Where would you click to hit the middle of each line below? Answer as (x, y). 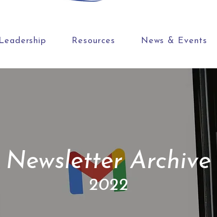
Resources (93, 41)
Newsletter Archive (108, 162)
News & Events (174, 41)
